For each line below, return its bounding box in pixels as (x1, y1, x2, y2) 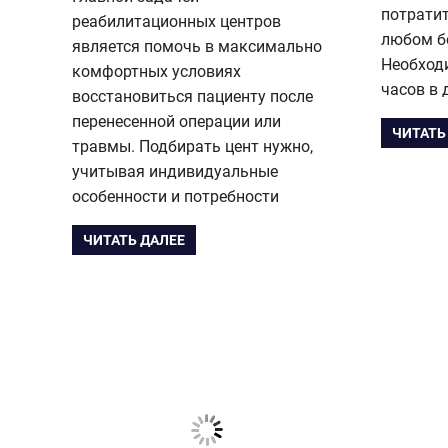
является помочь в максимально (72, 36, 322, 56)
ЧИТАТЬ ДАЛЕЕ (83, 232, 186, 249)
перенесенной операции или (72, 111, 281, 131)
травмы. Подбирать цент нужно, (72, 136, 313, 156)
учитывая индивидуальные (72, 161, 278, 181)
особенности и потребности (72, 186, 279, 206)
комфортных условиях (72, 61, 241, 81)
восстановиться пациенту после (72, 86, 313, 106)
